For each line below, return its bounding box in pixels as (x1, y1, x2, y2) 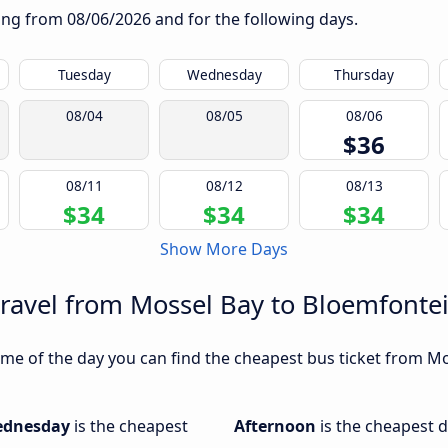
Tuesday (57, 65, 111, 85)
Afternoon (234, 415, 320, 438)
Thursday (334, 65, 394, 85)
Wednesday (186, 65, 262, 85)
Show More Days (160, 238, 288, 261)
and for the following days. (151, 8, 358, 31)
